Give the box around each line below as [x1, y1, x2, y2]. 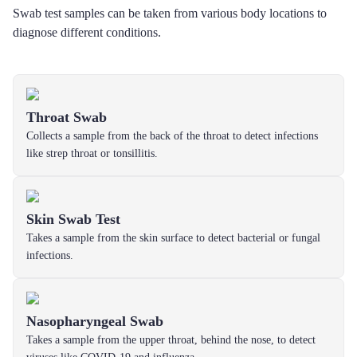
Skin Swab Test [26, 211, 120, 227]
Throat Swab [26, 109, 107, 125]
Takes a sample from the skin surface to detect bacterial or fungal [26, 232, 320, 244]
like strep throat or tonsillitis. [26, 147, 158, 159]
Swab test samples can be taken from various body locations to [13, 6, 327, 20]
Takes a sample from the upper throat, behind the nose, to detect [26, 334, 316, 346]
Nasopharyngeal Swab [26, 313, 163, 329]
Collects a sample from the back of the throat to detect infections [26, 130, 318, 142]
